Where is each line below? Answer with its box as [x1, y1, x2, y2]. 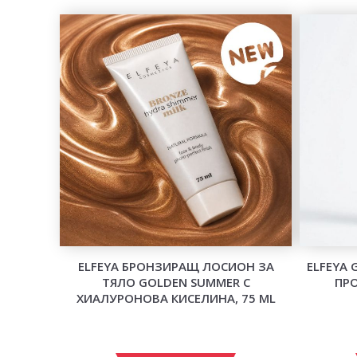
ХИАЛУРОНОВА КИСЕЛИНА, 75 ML [76, 289, 276, 306]
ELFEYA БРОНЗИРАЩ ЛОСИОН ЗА [77, 257, 274, 274]
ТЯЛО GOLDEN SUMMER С [101, 273, 250, 290]
